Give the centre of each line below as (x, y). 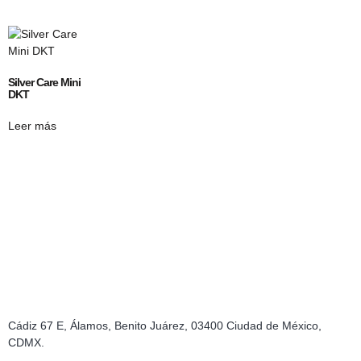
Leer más (32, 126)
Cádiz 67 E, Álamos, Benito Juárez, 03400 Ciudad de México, (165, 326)
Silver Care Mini (44, 83)
